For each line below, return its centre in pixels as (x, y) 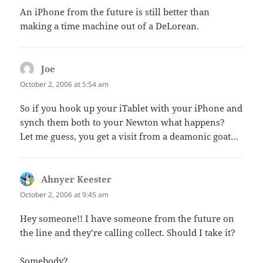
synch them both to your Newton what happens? (123, 122)
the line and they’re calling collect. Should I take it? (128, 232)
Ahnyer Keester (77, 179)
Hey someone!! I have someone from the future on (127, 218)
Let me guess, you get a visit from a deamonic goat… (129, 136)
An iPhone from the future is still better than (115, 11)
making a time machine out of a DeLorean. (110, 26)
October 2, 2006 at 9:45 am (65, 194)
